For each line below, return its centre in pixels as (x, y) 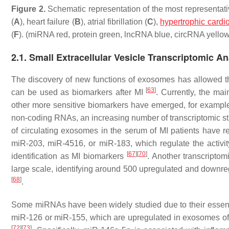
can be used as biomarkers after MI (79, 92)
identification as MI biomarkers (69, 156)
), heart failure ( (47, 21)
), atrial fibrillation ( (114, 21)
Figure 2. (28, 9)
